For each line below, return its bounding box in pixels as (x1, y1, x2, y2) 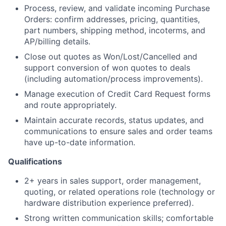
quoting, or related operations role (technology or (24, 187, 215, 197)
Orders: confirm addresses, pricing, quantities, (24, 14, 200, 24)
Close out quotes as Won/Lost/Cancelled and (24, 51, 197, 62)
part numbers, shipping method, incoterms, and (24, 25, 205, 35)
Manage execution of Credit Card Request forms (24, 89, 210, 99)
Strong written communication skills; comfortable (24, 213, 213, 223)
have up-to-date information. (24, 137, 135, 147)
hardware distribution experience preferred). (24, 198, 194, 208)
